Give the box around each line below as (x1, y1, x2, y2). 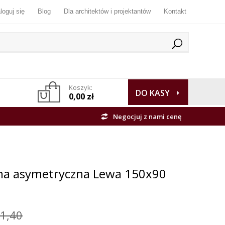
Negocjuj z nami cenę (113, 112, 181, 122)
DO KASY (136, 87, 170, 99)
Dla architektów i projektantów (64, 8, 151, 15)
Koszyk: (69, 83, 92, 92)
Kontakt (164, 8, 186, 15)
